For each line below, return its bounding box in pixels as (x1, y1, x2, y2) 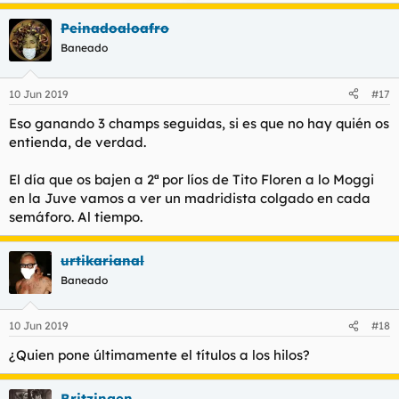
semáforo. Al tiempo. (9, 208, 142, 225)
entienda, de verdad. (9, 133, 146, 151)
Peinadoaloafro (61, 20, 169, 37)
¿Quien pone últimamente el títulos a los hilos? (9, 346, 310, 363)
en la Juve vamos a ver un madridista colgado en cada (9, 189, 370, 207)
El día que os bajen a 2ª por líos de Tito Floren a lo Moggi (9, 170, 374, 188)
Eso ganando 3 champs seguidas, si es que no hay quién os (9, 114, 389, 132)
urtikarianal (61, 251, 144, 269)
